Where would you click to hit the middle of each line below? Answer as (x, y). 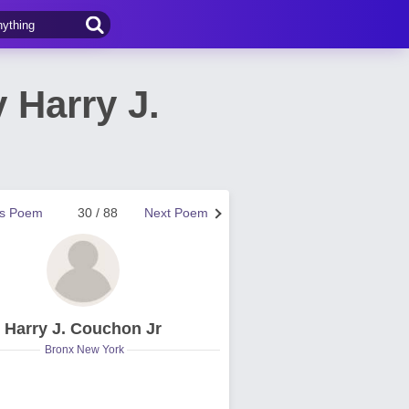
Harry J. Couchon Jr (83, 329)
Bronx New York (84, 350)
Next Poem (176, 213)
